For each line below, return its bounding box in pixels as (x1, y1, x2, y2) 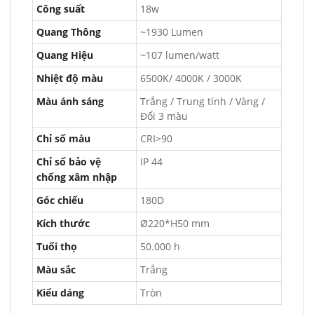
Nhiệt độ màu (36, 71, 103, 85)
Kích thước (36, 217, 90, 230)
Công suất (36, 2, 85, 15)
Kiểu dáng (36, 286, 84, 299)
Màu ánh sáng (36, 95, 104, 108)
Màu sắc (36, 263, 76, 276)
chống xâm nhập (36, 170, 117, 184)
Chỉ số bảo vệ (36, 155, 101, 168)
